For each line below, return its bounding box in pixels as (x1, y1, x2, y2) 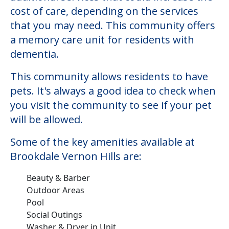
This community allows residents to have (10, 69, 208, 83)
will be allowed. (10, 112, 83, 126)
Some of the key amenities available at (10, 134, 195, 149)
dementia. (10, 47, 59, 61)
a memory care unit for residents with (10, 32, 194, 47)
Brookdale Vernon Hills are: (10, 149, 142, 163)
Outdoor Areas (27, 184, 84, 196)
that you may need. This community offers (10, 18, 215, 32)
